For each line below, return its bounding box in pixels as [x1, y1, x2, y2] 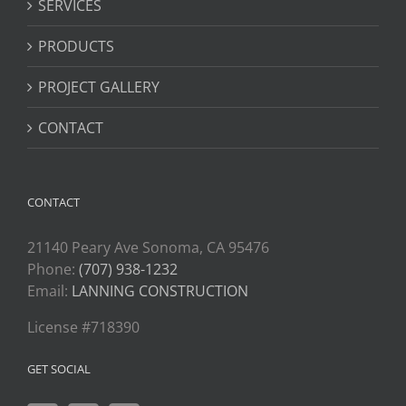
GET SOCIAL [27, 361, 91, 378]
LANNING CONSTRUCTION [72, 281, 248, 302]
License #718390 [27, 317, 140, 338]
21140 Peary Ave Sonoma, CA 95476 [27, 237, 269, 258]
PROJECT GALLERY [38, 77, 159, 98]
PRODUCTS [38, 36, 114, 57]
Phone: [27, 259, 79, 280]
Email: [27, 281, 72, 302]
